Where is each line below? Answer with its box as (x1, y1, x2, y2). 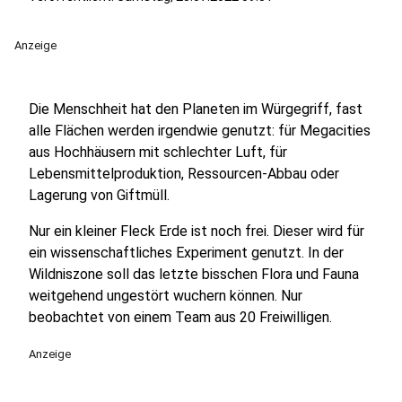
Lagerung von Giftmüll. (29, 187, 170, 204)
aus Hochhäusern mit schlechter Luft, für (29, 144, 287, 161)
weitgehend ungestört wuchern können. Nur (29, 287, 302, 304)
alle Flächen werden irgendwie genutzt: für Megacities (29, 122, 371, 139)
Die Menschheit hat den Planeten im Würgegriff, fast (29, 100, 363, 118)
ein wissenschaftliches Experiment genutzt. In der (29, 244, 344, 261)
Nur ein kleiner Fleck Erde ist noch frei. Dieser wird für (29, 223, 364, 240)
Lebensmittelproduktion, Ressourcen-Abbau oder (29, 165, 339, 182)
